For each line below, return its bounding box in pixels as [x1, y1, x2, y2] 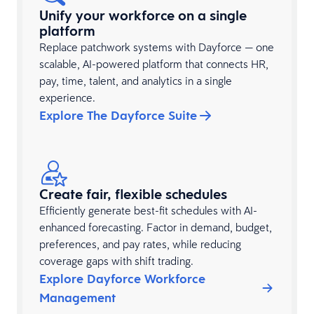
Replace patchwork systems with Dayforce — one [39, 40, 274, 55]
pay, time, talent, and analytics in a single [39, 74, 232, 88]
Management [39, 289, 116, 306]
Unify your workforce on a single [39, 6, 247, 25]
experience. [39, 90, 95, 105]
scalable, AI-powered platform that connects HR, [39, 57, 268, 71]
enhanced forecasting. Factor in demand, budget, [39, 220, 272, 235]
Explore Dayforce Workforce [39, 271, 205, 287]
